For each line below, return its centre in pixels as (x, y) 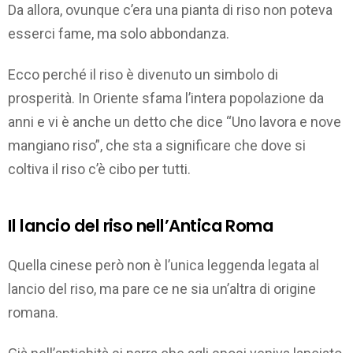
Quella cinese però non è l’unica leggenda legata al (163, 265)
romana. (33, 312)
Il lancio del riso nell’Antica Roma (141, 226)
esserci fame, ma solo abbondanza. (119, 33)
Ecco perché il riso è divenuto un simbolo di (143, 75)
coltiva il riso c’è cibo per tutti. (99, 169)
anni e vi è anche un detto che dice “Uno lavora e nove (175, 122)
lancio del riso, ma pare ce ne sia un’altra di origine (162, 288)
